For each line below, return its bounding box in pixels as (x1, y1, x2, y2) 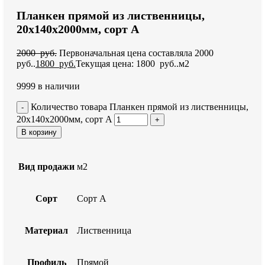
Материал (25, 225, 68, 236)
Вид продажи (18, 161, 75, 172)
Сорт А (77, 193, 106, 204)
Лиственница (77, 225, 131, 236)
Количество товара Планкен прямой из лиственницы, (31, 102, 248, 112)
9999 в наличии (17, 81, 80, 92)
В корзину (21, 128, 57, 137)
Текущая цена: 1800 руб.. (76, 59, 179, 69)
